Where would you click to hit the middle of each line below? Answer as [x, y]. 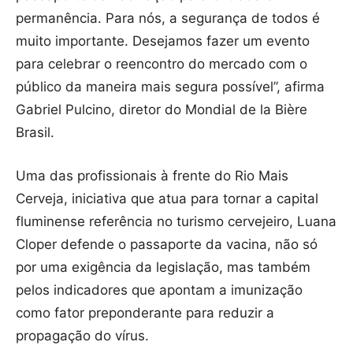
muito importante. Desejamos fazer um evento [163, 41]
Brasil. [35, 133]
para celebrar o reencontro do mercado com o [162, 64]
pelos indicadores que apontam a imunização [159, 290]
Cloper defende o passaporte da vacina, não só [167, 245]
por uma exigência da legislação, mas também [163, 268]
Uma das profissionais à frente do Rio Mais [152, 176]
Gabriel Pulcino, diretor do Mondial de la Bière [162, 110]
